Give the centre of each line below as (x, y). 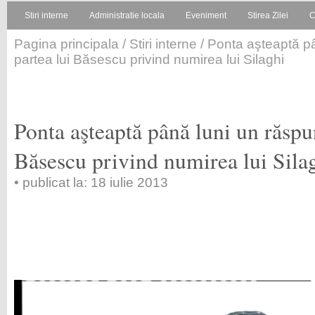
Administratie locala (127, 15)
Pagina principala (66, 44)
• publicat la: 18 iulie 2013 (91, 182)
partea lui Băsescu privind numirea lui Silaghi (149, 59)
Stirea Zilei (268, 15)
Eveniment (206, 15)
